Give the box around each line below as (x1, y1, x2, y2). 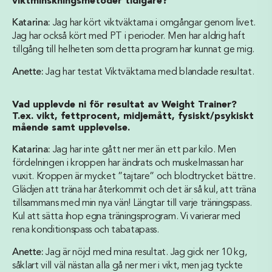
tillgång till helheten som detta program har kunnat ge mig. (12, 45, 255, 55)
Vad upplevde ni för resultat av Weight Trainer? (12, 100, 237, 110)
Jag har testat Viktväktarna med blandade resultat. (43, 67, 254, 77)
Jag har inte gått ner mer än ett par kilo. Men (50, 145, 237, 155)
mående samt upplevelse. (12, 123, 130, 133)
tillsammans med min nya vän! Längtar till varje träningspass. (12, 199, 252, 208)
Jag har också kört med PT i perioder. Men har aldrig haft (12, 32, 245, 41)
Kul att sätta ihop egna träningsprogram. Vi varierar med (12, 212, 241, 222)
